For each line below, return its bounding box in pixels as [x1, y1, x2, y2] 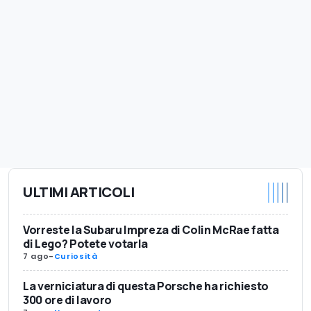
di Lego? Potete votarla [23, 235, 148, 251]
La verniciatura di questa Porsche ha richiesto [23, 278, 269, 294]
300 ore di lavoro [23, 292, 112, 308]
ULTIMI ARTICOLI [23, 183, 135, 202]
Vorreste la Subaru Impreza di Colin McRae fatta [23, 221, 279, 237]
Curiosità [53, 250, 98, 262]
